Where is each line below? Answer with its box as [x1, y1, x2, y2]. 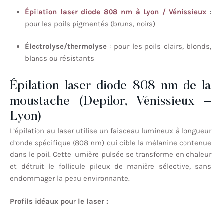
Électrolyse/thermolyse [25, 42, 107, 51]
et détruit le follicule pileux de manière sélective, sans [10, 162, 211, 171]
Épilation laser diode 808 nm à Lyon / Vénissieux [25, 7, 207, 16]
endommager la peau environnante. [10, 174, 130, 183]
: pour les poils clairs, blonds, [107, 42, 211, 51]
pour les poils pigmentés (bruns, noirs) [25, 19, 155, 28]
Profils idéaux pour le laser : [10, 196, 108, 206]
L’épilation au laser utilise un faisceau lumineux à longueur [10, 126, 211, 136]
